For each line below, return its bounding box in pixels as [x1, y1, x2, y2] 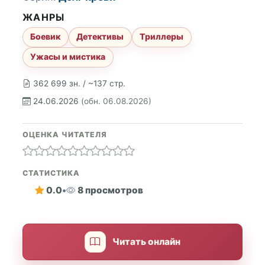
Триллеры [140, 31, 184, 42]
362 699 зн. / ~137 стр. [33, 79, 125, 88]
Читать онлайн [112, 236, 181, 248]
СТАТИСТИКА [22, 168, 80, 177]
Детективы [76, 31, 124, 42]
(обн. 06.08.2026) [81, 96, 151, 106]
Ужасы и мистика [30, 51, 106, 62]
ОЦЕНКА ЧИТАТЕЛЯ [22, 130, 107, 139]
